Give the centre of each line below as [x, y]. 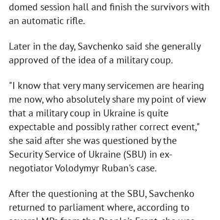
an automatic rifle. [47, 21]
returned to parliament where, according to [99, 207]
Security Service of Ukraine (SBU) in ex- [90, 154]
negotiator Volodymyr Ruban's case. [82, 168]
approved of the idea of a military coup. [91, 60]
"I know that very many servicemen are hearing [106, 86]
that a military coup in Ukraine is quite [88, 113]
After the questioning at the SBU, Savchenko [101, 194]
